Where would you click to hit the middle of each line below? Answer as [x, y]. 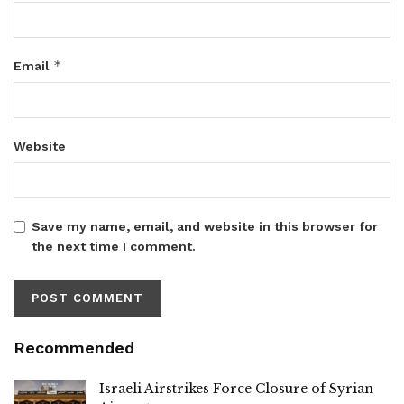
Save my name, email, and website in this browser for [205, 226]
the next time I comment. [114, 246]
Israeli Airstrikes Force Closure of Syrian [236, 388]
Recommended [74, 347]
